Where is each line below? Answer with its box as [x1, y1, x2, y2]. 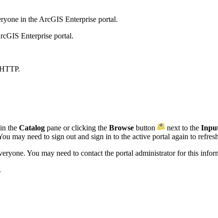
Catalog [19, 123, 45, 132]
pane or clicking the [45, 123, 109, 132]
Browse [109, 123, 134, 132]
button [134, 123, 157, 132]
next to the [165, 123, 201, 132]
